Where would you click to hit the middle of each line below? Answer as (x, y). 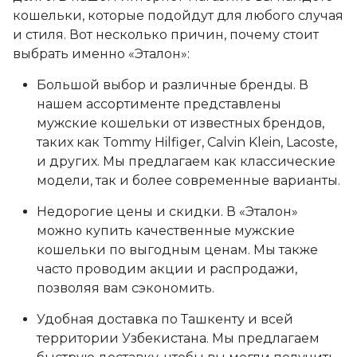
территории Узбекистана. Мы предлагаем (178, 338)
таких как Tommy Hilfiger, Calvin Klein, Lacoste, (187, 142)
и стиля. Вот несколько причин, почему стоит (166, 35)
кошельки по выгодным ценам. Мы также (177, 250)
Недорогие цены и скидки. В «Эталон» (167, 212)
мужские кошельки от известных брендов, (180, 123)
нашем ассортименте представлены (159, 104)
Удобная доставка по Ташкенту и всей (165, 319)
